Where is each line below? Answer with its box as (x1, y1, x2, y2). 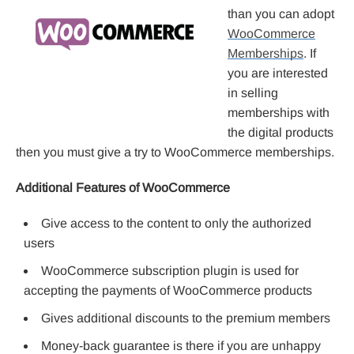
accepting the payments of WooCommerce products (24, 283, 312, 297)
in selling (228, 85, 278, 100)
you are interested (228, 66, 328, 80)
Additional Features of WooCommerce (16, 180, 230, 194)
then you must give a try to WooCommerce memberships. (16, 145, 334, 159)
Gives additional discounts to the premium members (41, 311, 330, 325)
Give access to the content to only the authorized (41, 216, 311, 230)
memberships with (228, 105, 330, 119)
